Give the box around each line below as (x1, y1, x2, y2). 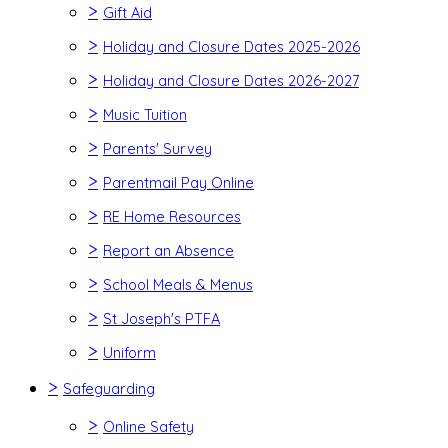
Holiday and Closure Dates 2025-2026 (103, 37, 360, 56)
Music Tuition (103, 105, 187, 124)
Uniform (103, 343, 156, 362)
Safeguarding (63, 379, 155, 398)
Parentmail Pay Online (103, 173, 254, 192)
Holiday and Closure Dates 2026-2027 (103, 71, 359, 90)
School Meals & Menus (103, 275, 253, 294)
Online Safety (103, 417, 194, 436)
